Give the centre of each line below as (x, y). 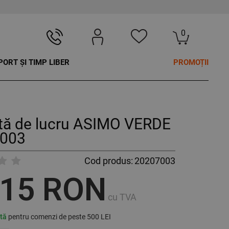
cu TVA (122, 197)
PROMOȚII (191, 63)
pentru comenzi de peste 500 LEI (59, 217)
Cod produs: (108, 161)
